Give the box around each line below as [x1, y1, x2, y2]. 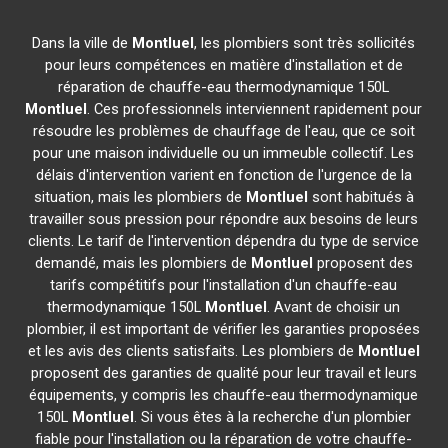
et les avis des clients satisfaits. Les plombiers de [27, 342, 358, 360]
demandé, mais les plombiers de [34, 254, 251, 272]
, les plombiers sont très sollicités [194, 34, 416, 52]
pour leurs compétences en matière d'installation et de [44, 56, 403, 74]
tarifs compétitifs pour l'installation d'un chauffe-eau [50, 276, 398, 294]
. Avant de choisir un [267, 298, 401, 316]
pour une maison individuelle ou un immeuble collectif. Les [33, 144, 415, 162]
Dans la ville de [32, 34, 133, 52]
